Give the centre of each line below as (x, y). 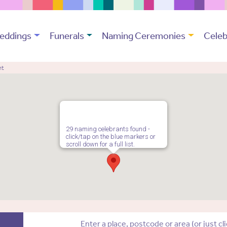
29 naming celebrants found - (108, 129)
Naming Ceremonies (144, 36)
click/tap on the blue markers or (111, 137)
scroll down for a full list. (100, 144)
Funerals (67, 36)
